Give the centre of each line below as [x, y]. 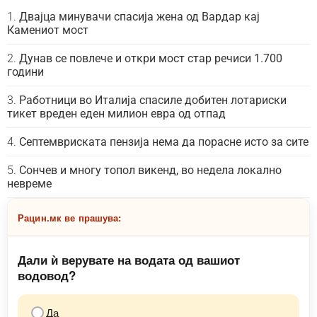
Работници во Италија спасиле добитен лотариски [153, 100]
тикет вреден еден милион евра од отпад [116, 114]
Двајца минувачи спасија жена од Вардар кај [139, 17]
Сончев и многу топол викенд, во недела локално [150, 171]
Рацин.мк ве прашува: [70, 218]
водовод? [47, 276]
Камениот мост [48, 30]
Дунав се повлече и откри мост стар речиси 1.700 [151, 59]
